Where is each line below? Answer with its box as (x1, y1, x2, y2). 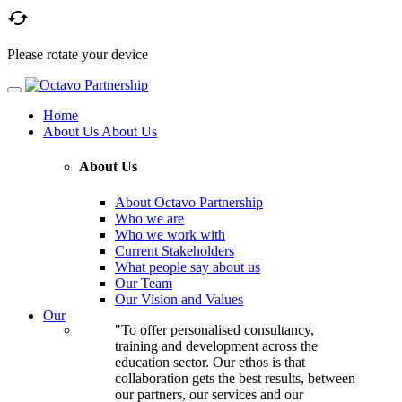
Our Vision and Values (115, 291, 243, 307)
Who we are (115, 210, 184, 226)
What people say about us (115, 258, 260, 275)
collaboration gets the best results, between (115, 370, 355, 386)
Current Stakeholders (115, 242, 234, 258)
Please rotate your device (7, 47, 148, 62)
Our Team (115, 275, 172, 291)
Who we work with (115, 226, 225, 242)
